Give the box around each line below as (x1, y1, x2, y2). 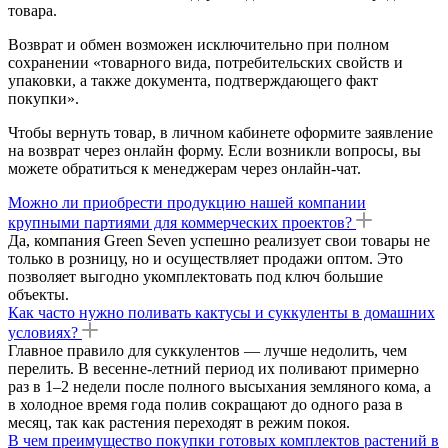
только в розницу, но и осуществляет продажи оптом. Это (8, 249, 403, 267)
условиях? (8, 323, 78, 341)
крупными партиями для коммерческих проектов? (8, 213, 352, 231)
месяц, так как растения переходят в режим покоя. (8, 413, 350, 431)
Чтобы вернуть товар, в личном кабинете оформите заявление (8, 123, 433, 141)
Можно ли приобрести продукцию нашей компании (8, 193, 366, 211)
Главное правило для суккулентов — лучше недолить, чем (8, 341, 407, 359)
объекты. (8, 285, 69, 303)
